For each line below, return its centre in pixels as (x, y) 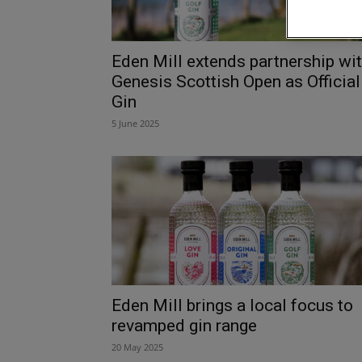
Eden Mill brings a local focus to (232, 305)
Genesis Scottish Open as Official (236, 81)
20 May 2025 (137, 347)
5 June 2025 (135, 123)
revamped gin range (184, 325)
